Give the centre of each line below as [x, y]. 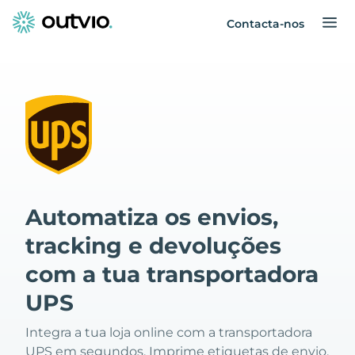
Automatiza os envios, [152, 217]
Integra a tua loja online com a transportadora [169, 332]
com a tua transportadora [172, 274]
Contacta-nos [265, 24]
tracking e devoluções [153, 246]
